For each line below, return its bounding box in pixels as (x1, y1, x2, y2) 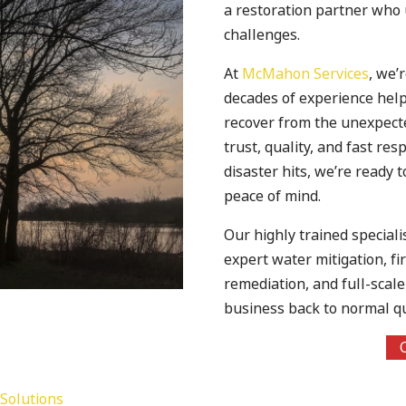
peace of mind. (224, 186, 325, 206)
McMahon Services (242, 63, 370, 83)
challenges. (224, 24, 301, 44)
